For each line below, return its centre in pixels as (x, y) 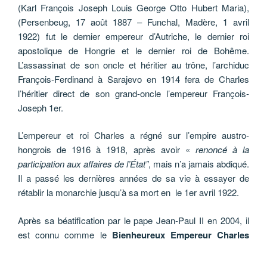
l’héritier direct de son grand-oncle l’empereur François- (133, 93)
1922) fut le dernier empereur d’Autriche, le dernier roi (133, 36)
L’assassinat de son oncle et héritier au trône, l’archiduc (133, 64)
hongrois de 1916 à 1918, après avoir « (107, 150)
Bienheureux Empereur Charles (181, 235)
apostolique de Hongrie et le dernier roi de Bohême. (133, 50)
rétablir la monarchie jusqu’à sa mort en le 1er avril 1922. (128, 193)
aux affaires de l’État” (108, 164)
